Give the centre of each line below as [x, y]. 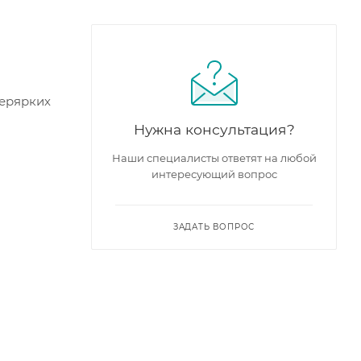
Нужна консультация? [214, 129]
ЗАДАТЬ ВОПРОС [214, 226]
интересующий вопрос [214, 174]
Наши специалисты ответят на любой [214, 158]
